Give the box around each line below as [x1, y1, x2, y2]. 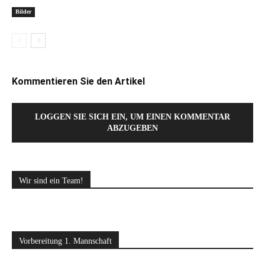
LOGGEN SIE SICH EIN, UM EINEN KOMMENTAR [35, 112, 230, 121]
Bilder [15, 8, 31, 15]
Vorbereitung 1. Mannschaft [19, 237, 112, 245]
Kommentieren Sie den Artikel [12, 76, 145, 87]
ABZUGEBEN [107, 124, 158, 132]
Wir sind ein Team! [19, 176, 83, 185]
